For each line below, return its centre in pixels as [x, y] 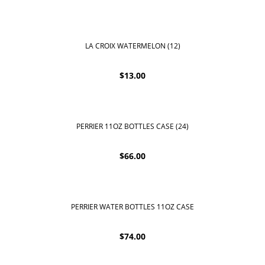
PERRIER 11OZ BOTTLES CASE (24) [132, 126]
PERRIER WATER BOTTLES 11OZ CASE [132, 206]
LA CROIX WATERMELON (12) [132, 46]
